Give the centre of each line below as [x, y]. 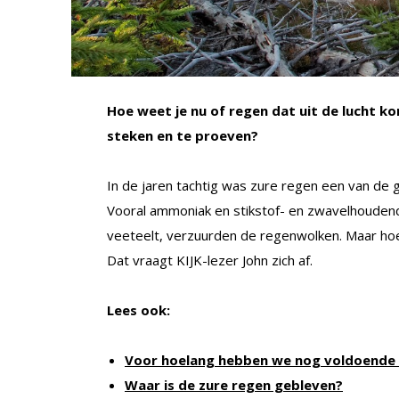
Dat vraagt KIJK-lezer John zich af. [210, 260]
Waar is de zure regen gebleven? [234, 384]
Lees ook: [138, 309]
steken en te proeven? [183, 135]
